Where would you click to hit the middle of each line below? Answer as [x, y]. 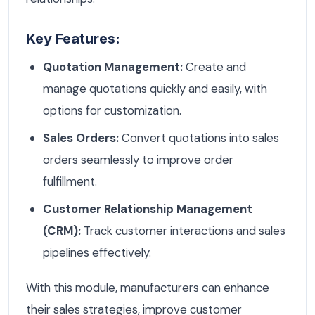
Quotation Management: [113, 66]
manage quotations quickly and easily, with [155, 88]
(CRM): [62, 230]
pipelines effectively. [97, 252]
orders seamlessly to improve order [138, 159]
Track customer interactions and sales [183, 230]
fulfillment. [70, 181]
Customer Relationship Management [148, 208]
